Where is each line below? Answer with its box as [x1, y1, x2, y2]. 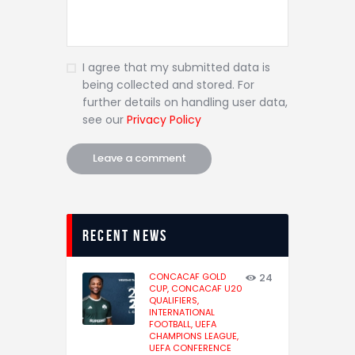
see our [82, 112, 127, 128]
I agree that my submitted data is [82, 59, 270, 76]
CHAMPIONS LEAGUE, [149, 330, 239, 343]
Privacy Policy [126, 112, 201, 128]
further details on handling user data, [82, 94, 288, 111]
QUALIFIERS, [149, 294, 199, 307]
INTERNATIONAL [149, 306, 215, 319]
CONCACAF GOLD [149, 270, 226, 284]
